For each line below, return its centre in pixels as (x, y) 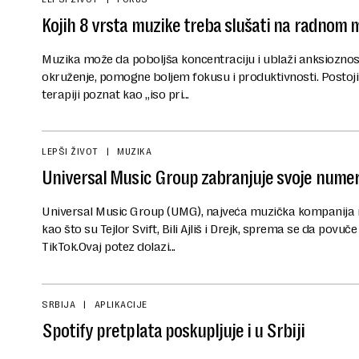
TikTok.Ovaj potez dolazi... (109, 247)
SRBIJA (58, 304)
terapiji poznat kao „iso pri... (115, 95)
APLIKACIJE (121, 304)
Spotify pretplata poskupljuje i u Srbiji (173, 331)
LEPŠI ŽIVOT (70, 152)
